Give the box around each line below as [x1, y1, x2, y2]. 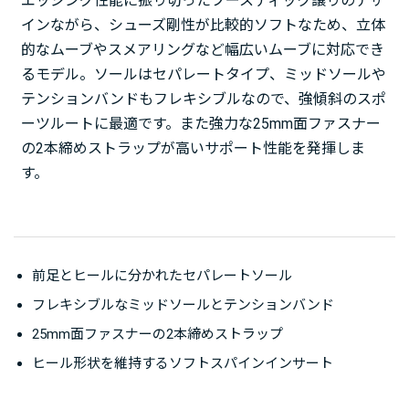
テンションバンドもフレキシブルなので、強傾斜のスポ [21, 90, 386, 109]
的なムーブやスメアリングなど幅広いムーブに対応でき [21, 41, 384, 59]
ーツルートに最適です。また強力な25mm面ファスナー [21, 115, 381, 133]
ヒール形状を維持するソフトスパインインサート [32, 355, 333, 372]
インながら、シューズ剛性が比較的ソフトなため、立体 [21, 16, 385, 35]
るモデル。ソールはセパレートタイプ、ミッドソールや [21, 66, 386, 84]
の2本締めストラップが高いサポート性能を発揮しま [21, 140, 365, 158]
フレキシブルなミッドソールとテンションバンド [32, 297, 334, 314]
